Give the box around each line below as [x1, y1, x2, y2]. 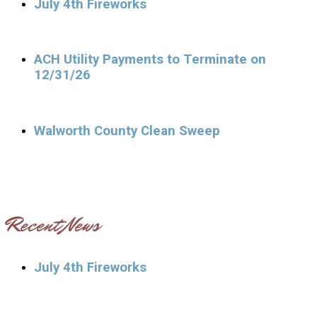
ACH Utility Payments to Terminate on [34, 52, 266, 68]
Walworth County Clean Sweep [34, 122, 220, 139]
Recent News [6, 210, 100, 239]
